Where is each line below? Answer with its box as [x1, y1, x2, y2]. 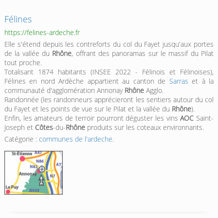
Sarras [169, 76, 188, 86]
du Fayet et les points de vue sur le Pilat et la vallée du [4, 104, 172, 114]
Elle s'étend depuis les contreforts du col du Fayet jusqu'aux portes [4, 39, 214, 49]
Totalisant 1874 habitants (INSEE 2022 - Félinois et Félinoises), [4, 67, 214, 77]
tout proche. [4, 58, 42, 68]
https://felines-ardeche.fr [4, 28, 80, 37]
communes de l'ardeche [38, 134, 112, 144]
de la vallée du [4, 49, 53, 58]
